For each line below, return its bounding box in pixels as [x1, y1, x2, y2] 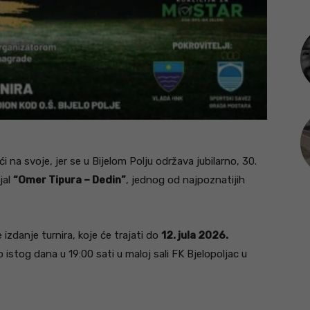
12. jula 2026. [161, 229, 228, 242]
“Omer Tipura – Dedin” [13, 174, 126, 187]
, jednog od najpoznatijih [126, 174, 245, 187]
